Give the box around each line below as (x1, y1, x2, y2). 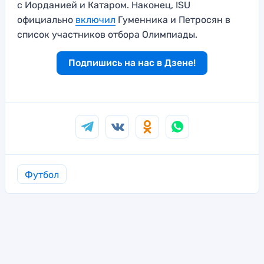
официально (17, 14, 75, 26)
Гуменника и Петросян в (115, 14, 230, 26)
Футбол (25, 169, 59, 181)
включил (75, 14, 115, 26)
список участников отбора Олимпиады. (17, 29, 197, 41)
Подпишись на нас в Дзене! (68, 57, 196, 69)
